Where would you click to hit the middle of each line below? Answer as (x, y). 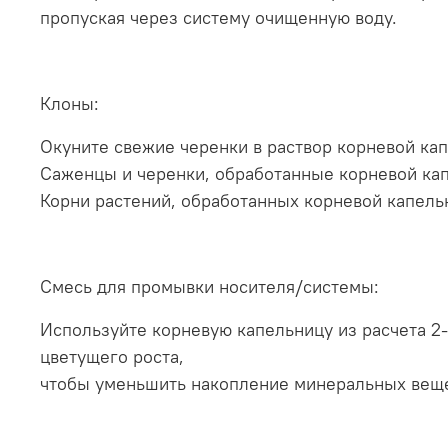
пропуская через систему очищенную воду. (218, 17)
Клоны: (69, 103)
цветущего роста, (112, 356)
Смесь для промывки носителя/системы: (209, 286)
